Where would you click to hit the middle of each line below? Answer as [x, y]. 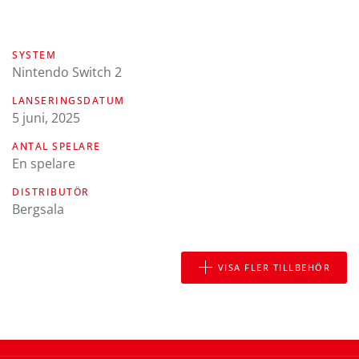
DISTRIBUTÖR [51, 192]
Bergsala [38, 209]
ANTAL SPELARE [56, 146]
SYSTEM [34, 54]
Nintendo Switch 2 [67, 72]
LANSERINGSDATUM [69, 100]
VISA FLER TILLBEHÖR [274, 267]
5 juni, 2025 [46, 117]
